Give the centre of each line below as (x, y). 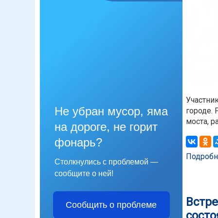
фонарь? (78, 143)
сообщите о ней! (84, 174)
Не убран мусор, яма (111, 111)
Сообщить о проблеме (111, 205)
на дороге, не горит (106, 127)
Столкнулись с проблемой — (106, 162)
